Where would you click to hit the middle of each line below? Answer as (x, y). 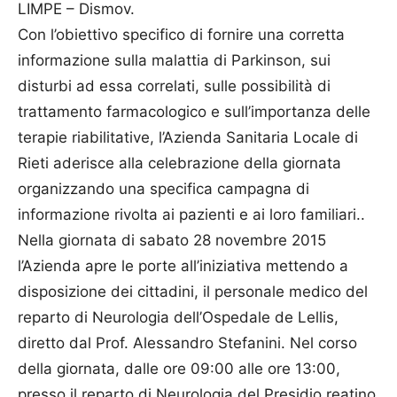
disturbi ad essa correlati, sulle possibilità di (174, 86)
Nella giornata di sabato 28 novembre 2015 (172, 240)
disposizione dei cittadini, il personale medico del (193, 291)
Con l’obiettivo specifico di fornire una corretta (181, 34)
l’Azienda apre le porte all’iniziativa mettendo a (183, 265)
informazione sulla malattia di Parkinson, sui (174, 60)
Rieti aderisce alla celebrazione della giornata (179, 163)
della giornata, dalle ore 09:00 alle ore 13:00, (179, 368)
